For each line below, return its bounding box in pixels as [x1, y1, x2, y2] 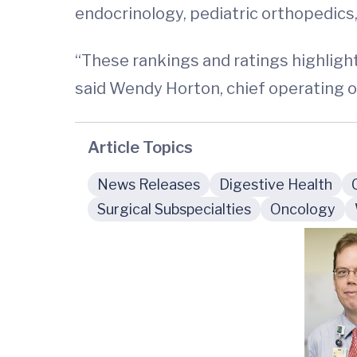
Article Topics [88, 138, 193, 158]
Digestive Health [219, 176, 332, 194]
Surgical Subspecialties [97, 201, 251, 218]
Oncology [270, 201, 335, 218]
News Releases [97, 176, 200, 194]
